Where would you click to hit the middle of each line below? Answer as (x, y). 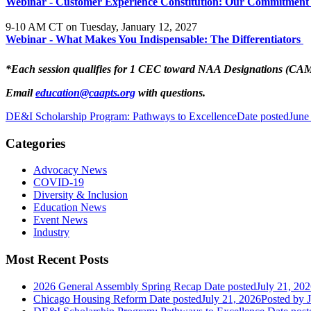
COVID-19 (59, 183)
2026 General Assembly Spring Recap (117, 286)
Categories (35, 143)
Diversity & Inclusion (81, 195)
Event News (60, 220)
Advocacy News (70, 170)
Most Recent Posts (57, 259)
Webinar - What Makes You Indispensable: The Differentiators (154, 39)
